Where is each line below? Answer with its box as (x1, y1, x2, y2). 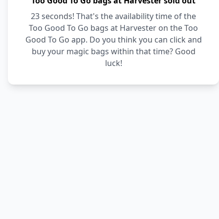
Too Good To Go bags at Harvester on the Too (29, 22, 198, 33)
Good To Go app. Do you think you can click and (25, 34, 202, 45)
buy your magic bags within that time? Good (31, 46, 196, 57)
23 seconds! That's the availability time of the (31, 11, 196, 22)
